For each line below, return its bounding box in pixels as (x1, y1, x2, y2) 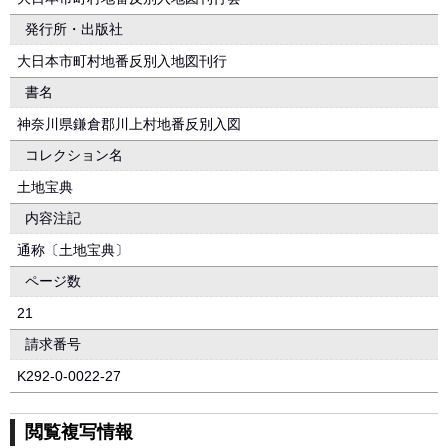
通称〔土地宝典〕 (17, 242, 129, 258)
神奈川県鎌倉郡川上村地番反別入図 (17, 116, 241, 132)
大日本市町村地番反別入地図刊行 (17, 53, 227, 69)
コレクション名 (25, 147, 123, 163)
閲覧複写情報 (25, 422, 133, 442)
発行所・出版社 (25, 21, 123, 37)
